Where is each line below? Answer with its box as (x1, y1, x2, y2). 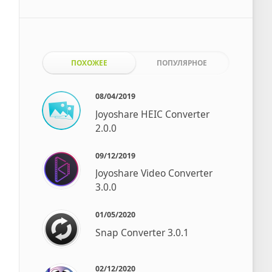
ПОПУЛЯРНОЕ (157, 57, 208, 67)
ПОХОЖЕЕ (71, 57, 107, 67)
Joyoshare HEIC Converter (95, 107, 210, 121)
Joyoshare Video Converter (95, 166, 213, 180)
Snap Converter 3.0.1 (95, 226, 189, 240)
